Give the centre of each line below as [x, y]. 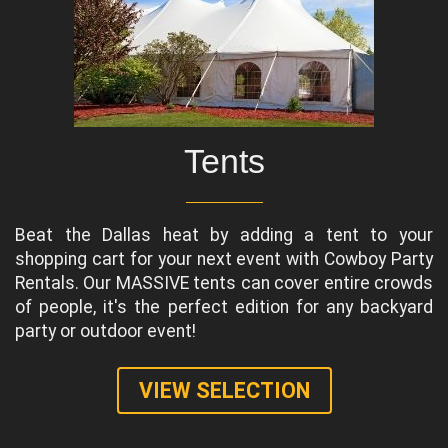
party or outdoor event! [105, 331]
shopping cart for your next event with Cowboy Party [224, 259]
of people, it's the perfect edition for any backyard [224, 307]
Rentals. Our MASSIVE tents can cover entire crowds [224, 283]
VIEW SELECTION [224, 391]
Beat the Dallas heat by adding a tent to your [224, 235]
